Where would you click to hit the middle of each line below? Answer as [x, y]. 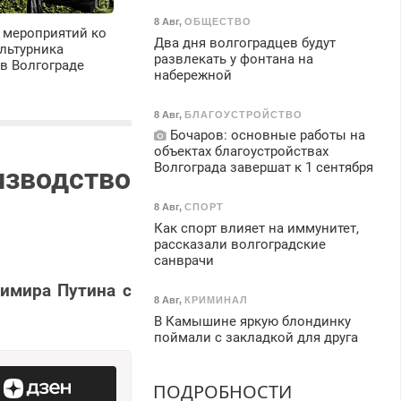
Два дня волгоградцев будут [244, 43]
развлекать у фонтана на [233, 59]
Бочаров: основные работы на [265, 136]
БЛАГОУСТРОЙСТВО [243, 114]
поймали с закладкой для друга [256, 337]
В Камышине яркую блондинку [252, 321]
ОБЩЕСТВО [218, 21]
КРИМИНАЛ [216, 299]
